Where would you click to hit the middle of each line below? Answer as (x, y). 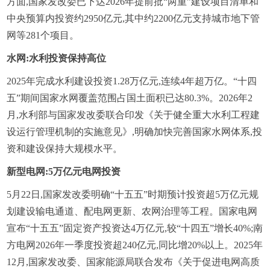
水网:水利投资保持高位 (57, 58)
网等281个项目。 (43, 35)
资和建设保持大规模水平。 (65, 148)
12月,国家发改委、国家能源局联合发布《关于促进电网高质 (133, 262)
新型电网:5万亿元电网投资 (64, 171)
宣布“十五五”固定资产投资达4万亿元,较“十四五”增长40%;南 (135, 228)
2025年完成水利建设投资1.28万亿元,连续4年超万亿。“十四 (132, 81)
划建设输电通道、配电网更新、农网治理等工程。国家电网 (132, 211)
